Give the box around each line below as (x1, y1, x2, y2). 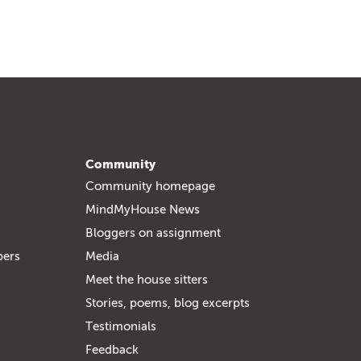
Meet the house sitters (85, 272, 208, 287)
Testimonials (85, 318, 156, 334)
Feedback (85, 342, 139, 357)
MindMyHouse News (85, 201, 200, 217)
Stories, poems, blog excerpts (85, 295, 250, 310)
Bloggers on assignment (85, 225, 221, 240)
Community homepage (85, 178, 215, 193)
